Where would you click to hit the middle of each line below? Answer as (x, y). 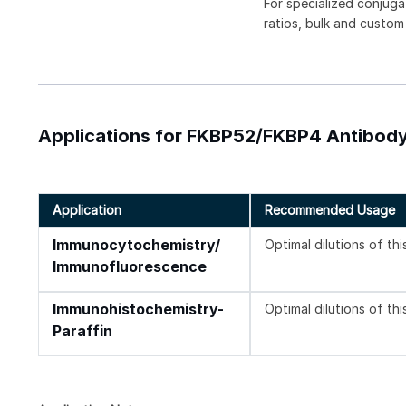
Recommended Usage (330, 209)
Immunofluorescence (130, 266)
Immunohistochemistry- (138, 309)
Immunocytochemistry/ (136, 245)
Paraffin (82, 331)
